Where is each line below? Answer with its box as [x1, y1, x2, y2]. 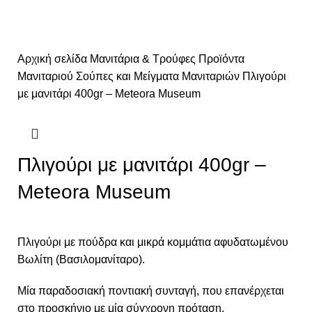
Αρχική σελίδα [17, 53, 90, 65]
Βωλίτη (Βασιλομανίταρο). [17, 253, 145, 265]
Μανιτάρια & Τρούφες [90, 53, 198, 65]
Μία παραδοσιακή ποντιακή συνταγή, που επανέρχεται [17, 285, 284, 297]
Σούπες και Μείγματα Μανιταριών [76, 70, 242, 82]
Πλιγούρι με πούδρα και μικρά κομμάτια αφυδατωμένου [17, 236, 288, 248]
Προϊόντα [198, 53, 244, 65]
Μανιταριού [17, 70, 76, 82]
